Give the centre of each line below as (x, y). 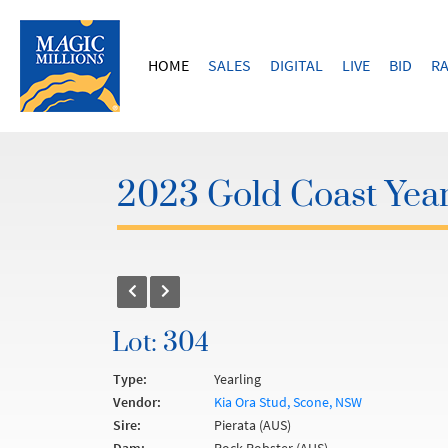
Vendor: (137, 402)
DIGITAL (296, 65)
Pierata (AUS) (252, 425)
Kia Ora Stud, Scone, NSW (288, 402)
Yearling (237, 379)
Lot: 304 (160, 343)
